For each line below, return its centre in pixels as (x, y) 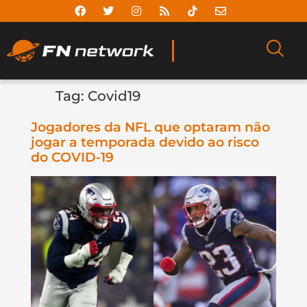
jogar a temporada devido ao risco (145, 143)
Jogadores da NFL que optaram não (150, 127)
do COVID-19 (72, 158)
